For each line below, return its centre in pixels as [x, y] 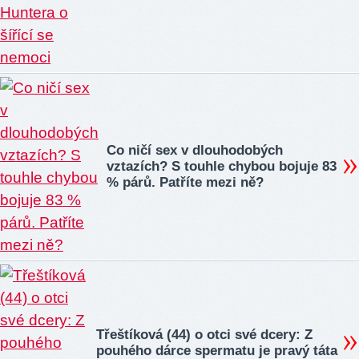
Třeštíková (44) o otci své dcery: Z [204, 335]
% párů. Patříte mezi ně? [185, 183]
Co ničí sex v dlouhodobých [195, 151]
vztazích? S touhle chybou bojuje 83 [222, 167]
